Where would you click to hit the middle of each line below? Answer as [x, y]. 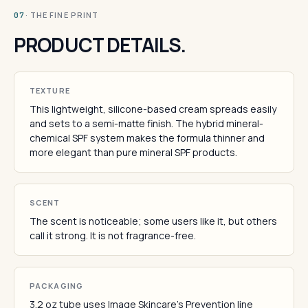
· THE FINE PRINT [62, 15]
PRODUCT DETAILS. [100, 45]
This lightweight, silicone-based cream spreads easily [153, 109]
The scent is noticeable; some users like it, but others [153, 221]
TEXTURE [50, 90]
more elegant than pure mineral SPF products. [133, 152]
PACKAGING [56, 286]
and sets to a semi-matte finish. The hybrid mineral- [146, 123]
